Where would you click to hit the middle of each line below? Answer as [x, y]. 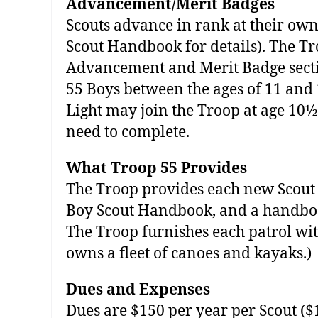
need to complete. [128, 132]
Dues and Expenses [138, 290]
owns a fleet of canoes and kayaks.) [189, 253]
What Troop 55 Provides [157, 168]
